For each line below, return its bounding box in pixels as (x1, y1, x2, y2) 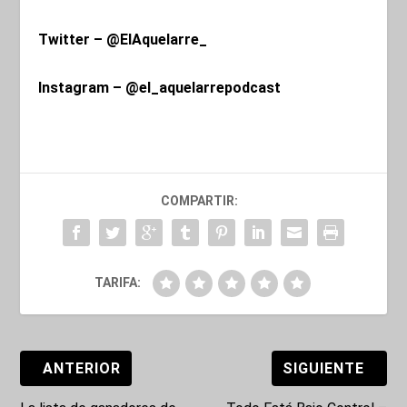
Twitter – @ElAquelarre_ (38, 31, 208, 49)
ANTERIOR (43, 359, 122, 377)
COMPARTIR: (160, 193, 238, 208)
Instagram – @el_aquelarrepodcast (38, 78, 282, 96)
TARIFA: (94, 274, 141, 290)
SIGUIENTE (282, 359, 364, 377)
